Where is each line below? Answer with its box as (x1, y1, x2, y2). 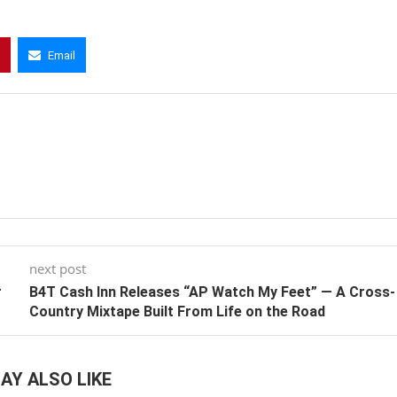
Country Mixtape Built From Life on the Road (28, 303, 325, 321)
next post (28, 260, 86, 278)
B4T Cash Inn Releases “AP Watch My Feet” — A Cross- (28, 284, 395, 301)
